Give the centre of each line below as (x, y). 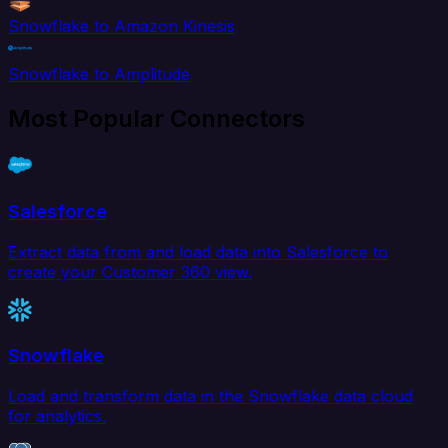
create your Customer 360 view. (130, 271)
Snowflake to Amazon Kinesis (121, 26)
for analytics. (57, 415)
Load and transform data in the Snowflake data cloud (210, 395)
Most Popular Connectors (156, 119)
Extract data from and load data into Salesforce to (198, 251)
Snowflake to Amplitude (99, 74)
